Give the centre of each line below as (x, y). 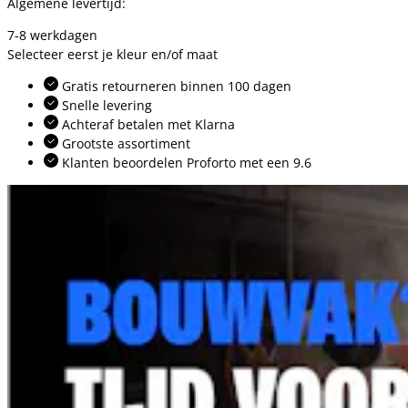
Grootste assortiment (124, 143)
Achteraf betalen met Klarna (147, 124)
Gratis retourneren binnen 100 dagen (175, 86)
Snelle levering (105, 105)
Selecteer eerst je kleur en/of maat (112, 54)
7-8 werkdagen (52, 35)
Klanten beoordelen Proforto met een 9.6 (185, 162)
